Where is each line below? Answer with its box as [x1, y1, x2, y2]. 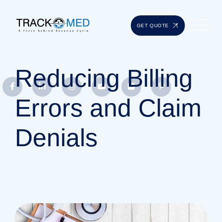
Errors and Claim [15, 94, 202, 122]
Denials [15, 123, 98, 152]
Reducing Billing [15, 64, 193, 92]
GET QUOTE [136, 22, 169, 28]
